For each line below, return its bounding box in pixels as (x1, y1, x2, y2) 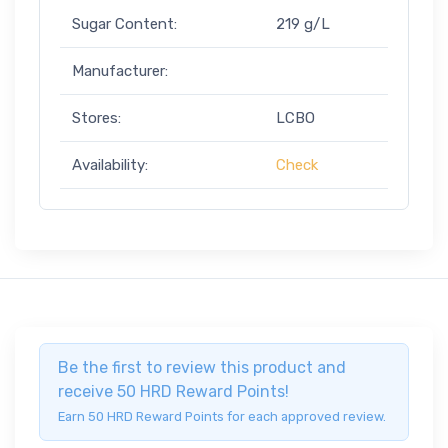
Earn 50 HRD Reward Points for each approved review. (58, 409, 386, 425)
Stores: (72, 109, 121, 128)
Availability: (72, 156, 148, 175)
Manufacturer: (72, 62, 168, 81)
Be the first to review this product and (58, 358, 346, 378)
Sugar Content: (72, 15, 177, 34)
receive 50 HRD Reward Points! (58, 382, 289, 402)
